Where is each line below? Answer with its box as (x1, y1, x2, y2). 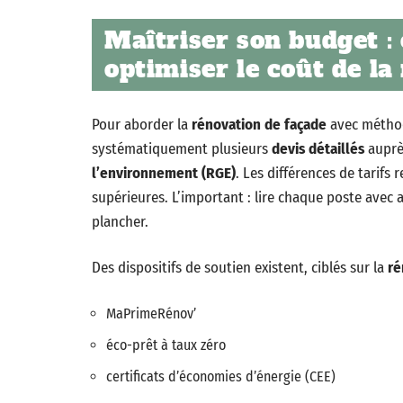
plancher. (92, 212, 148, 231)
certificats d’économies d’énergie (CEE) (106, 368, 336, 385)
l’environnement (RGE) (92, 164, 236, 183)
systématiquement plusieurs (92, 139, 272, 158)
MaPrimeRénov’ (106, 305, 196, 322)
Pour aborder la (92, 115, 192, 134)
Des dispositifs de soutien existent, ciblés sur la (92, 258, 388, 277)
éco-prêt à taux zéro (106, 336, 226, 354)
